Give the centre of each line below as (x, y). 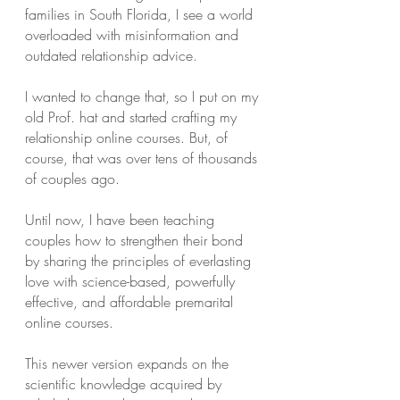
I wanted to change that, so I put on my (142, 96)
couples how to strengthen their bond (134, 240)
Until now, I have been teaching (120, 220)
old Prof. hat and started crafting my (131, 117)
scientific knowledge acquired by (123, 384)
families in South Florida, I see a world (139, 14)
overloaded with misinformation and (132, 35)
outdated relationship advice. (111, 55)
